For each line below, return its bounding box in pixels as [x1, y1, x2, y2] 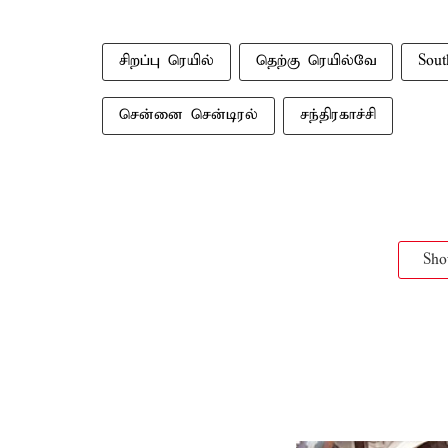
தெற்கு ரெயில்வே [256, 52, 376, 70]
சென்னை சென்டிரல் [119, 106, 258, 124]
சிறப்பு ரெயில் [119, 52, 214, 70]
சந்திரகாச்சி [300, 106, 376, 124]
